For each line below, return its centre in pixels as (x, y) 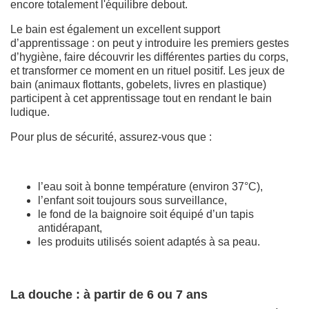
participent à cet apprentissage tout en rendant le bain (141, 98)
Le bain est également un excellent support (115, 29)
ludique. (30, 112)
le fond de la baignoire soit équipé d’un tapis (146, 214)
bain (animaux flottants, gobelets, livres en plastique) (138, 84)
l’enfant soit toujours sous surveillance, (132, 200)
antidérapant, (70, 228)
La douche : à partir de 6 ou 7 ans (109, 294)
